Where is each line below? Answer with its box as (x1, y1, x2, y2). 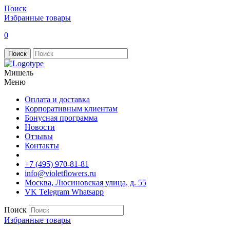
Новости (25, 123, 55, 131)
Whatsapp (71, 187, 104, 196)
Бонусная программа (25, 113, 98, 122)
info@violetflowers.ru (25, 169, 96, 178)
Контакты (25, 141, 59, 150)
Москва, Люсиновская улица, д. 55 (25, 178, 146, 187)
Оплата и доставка (25, 95, 90, 104)
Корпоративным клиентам (25, 104, 118, 113)
